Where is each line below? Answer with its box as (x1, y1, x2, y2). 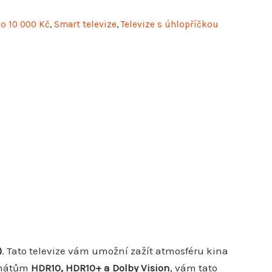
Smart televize (54, 18, 117, 30)
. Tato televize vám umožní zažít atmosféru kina (2, 245, 228, 257)
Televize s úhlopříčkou (121, 18, 219, 30)
